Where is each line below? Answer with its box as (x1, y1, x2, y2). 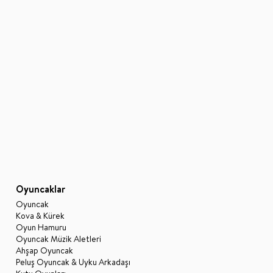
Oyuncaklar (16, 182, 65, 196)
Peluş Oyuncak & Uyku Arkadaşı (16, 255, 130, 268)
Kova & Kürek (16, 209, 65, 222)
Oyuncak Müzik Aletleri (16, 232, 101, 245)
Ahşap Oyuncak (16, 244, 73, 257)
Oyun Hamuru (16, 221, 66, 233)
